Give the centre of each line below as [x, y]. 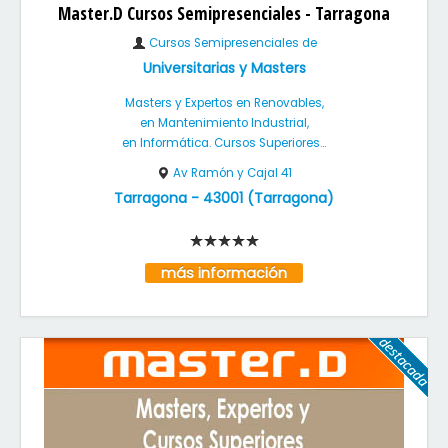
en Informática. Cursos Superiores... [224, 143]
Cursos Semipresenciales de [231, 43]
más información [224, 273]
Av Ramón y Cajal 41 [232, 173]
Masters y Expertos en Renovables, [224, 103]
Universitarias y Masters [224, 68]
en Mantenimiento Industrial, [224, 123]
